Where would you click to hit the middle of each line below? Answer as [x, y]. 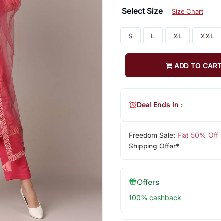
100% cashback [155, 197]
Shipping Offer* [154, 146]
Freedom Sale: [153, 135]
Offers [148, 182]
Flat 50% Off [197, 135]
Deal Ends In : [159, 105]
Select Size [143, 11]
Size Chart [187, 11]
